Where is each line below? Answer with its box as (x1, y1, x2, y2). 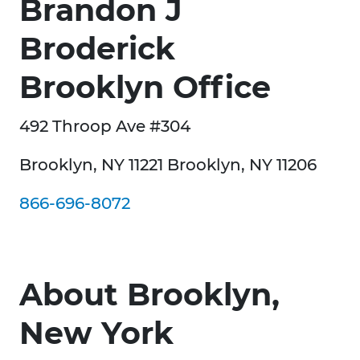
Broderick (19, 30, 175, 68)
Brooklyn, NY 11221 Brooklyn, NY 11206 (19, 155, 317, 175)
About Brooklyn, (19, 276, 280, 314)
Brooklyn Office (19, 68, 271, 107)
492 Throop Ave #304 (19, 117, 190, 137)
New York (19, 314, 174, 353)
